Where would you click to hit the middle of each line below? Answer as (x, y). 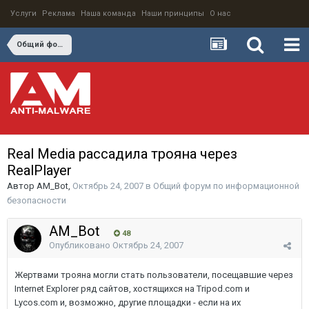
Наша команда (108, 13)
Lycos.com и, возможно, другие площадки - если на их (128, 302)
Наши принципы (173, 13)
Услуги (23, 13)
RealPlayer (39, 170)
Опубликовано (81, 245)
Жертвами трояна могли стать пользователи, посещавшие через (154, 275)
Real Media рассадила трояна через (122, 154)
